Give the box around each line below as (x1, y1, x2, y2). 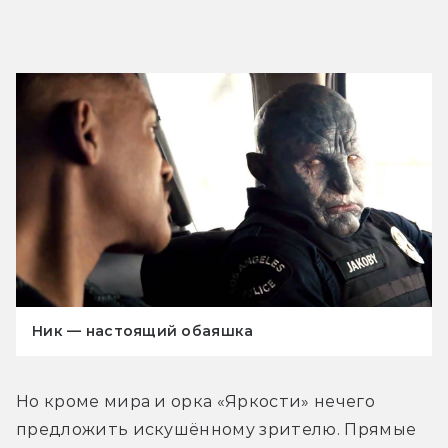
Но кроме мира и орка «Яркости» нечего (16, 391, 375, 411)
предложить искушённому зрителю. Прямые (16, 419, 417, 439)
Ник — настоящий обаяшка (32, 321, 254, 340)
